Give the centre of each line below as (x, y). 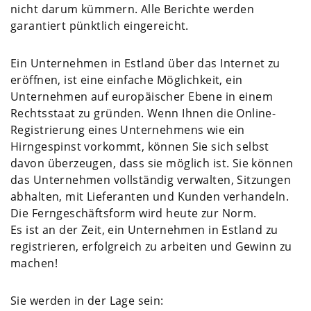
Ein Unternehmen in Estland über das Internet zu (145, 63)
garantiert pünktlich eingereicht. (100, 25)
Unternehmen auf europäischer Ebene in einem (142, 96)
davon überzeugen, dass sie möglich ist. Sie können (152, 163)
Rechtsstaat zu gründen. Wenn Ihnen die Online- (143, 113)
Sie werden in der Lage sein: (87, 300)
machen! (34, 263)
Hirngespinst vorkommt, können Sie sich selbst (140, 146)
